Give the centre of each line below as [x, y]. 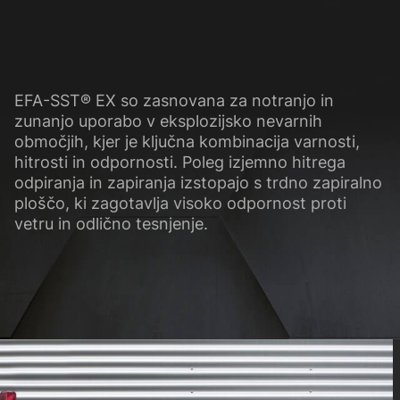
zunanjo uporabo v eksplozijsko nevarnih [168, 121]
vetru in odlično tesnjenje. [111, 224]
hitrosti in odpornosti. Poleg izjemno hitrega [179, 162]
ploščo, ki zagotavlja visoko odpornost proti [180, 204]
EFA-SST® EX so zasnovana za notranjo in [174, 101]
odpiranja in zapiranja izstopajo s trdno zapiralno [198, 183]
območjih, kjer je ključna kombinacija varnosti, [187, 142]
